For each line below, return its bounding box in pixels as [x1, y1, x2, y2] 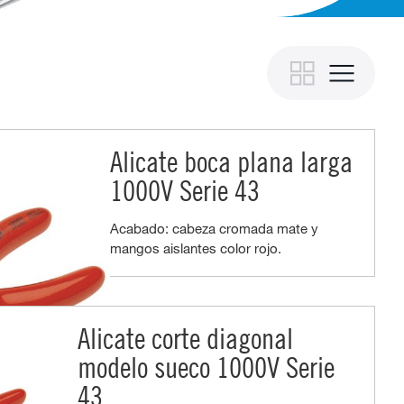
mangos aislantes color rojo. [109, 240, 281, 257]
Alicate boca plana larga [109, 144, 353, 179]
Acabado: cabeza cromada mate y [109, 220, 318, 237]
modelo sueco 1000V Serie [77, 349, 335, 384]
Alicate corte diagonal [77, 320, 293, 355]
